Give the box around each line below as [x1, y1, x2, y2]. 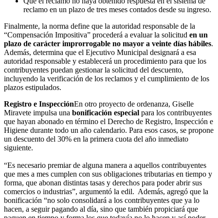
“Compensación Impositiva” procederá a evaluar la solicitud [4, 30, 189, 39]
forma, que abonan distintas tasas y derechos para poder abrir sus [4, 178, 202, 187]
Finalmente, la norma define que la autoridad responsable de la [4, 21, 195, 30]
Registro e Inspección [4, 99, 74, 108]
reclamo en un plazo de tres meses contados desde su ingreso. [23, 5, 211, 14]
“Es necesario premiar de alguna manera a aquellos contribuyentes [4, 161, 206, 169]
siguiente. [4, 143, 33, 152]
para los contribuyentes [139, 108, 212, 117]
